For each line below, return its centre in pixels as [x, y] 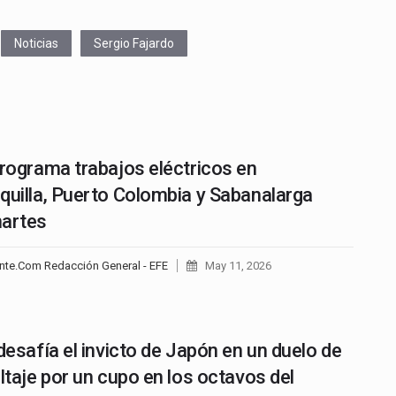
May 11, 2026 [238, 266]
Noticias [36, 44]
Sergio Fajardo [134, 44]
